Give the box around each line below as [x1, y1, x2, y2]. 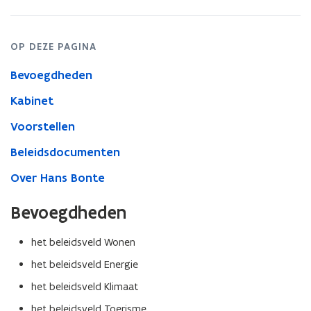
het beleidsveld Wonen [31, 235, 135, 249]
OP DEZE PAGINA [10, 40, 96, 53]
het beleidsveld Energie [31, 258, 138, 271]
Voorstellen [10, 119, 75, 134]
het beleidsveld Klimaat [31, 280, 138, 293]
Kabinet [10, 93, 53, 108]
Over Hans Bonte [10, 170, 105, 185]
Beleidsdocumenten [10, 144, 120, 160]
